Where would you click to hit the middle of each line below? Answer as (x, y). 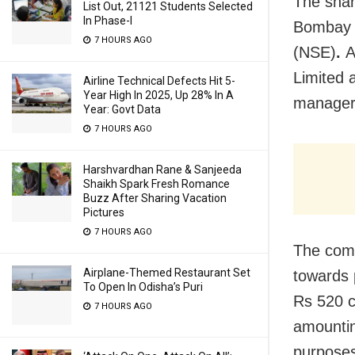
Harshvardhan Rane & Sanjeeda (162, 170)
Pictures (104, 212)
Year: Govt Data (122, 109)
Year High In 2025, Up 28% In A (158, 95)
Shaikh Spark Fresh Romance (157, 184)
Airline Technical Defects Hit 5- (159, 81)
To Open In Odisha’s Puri (143, 287)
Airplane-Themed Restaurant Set (167, 273)
